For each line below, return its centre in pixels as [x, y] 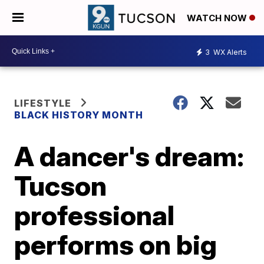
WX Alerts [229, 52]
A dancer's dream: [129, 156]
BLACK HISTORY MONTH [79, 115]
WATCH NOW [218, 18]
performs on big [116, 245]
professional [95, 215]
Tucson [61, 186]
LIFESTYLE [43, 103]
